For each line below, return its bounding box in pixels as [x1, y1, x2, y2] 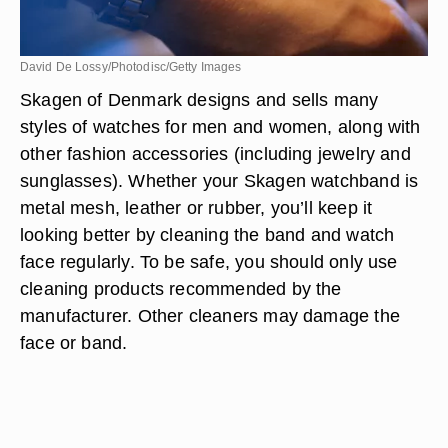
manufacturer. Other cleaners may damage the [20, 305, 400, 326]
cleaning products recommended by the [20, 278, 342, 299]
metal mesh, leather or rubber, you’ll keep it [20, 197, 373, 218]
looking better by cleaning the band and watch [20, 224, 395, 245]
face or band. [20, 332, 128, 353]
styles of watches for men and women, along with [20, 116, 421, 137]
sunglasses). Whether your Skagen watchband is [20, 170, 419, 191]
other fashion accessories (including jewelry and [20, 143, 411, 164]
